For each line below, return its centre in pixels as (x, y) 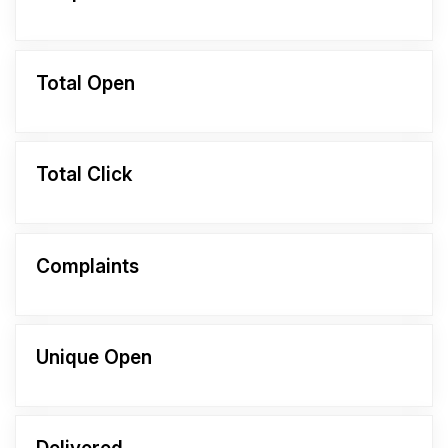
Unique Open (94, 357)
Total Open (85, 83)
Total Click (84, 175)
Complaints (87, 266)
